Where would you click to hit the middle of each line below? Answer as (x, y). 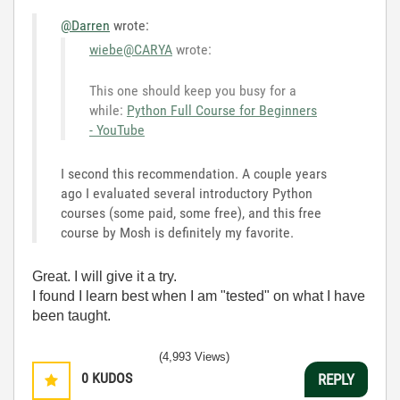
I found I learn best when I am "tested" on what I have (199, 296)
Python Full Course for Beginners (222, 110)
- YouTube (117, 130)
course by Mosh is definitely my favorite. (177, 233)
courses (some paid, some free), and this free (191, 213)
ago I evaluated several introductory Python (187, 193)
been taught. (71, 316)
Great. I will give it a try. (104, 276)
